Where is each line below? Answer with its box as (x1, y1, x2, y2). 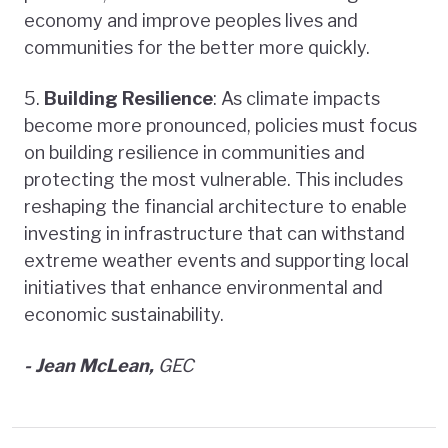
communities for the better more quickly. (24, 36, 370, 58)
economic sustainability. (24, 303, 224, 325)
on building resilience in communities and (24, 141, 365, 163)
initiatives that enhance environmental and (24, 276, 383, 298)
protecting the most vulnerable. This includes (24, 168, 403, 190)
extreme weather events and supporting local (24, 249, 409, 271)
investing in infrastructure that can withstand (24, 222, 405, 244)
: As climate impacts (213, 87, 380, 109)
